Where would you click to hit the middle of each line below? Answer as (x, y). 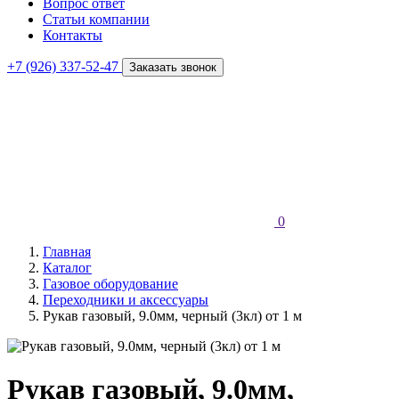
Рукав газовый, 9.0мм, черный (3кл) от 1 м (172, 316)
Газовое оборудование (110, 284)
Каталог (67, 268)
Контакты (73, 35)
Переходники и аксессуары (126, 300)
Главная (67, 252)
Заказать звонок (173, 67)
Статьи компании (96, 19)
